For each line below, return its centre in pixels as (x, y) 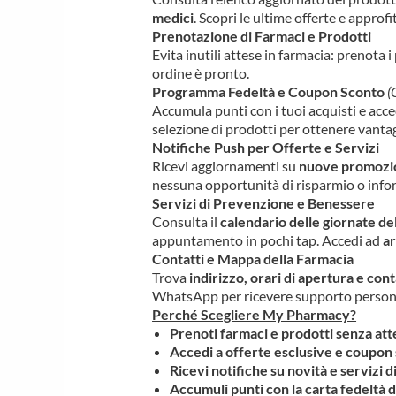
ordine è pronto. (201, 73)
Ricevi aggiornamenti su (226, 166)
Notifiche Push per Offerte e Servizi (266, 148)
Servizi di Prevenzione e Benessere (264, 203)
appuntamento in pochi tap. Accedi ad (268, 240)
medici (173, 18)
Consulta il (187, 222)
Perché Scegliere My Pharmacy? (255, 315)
